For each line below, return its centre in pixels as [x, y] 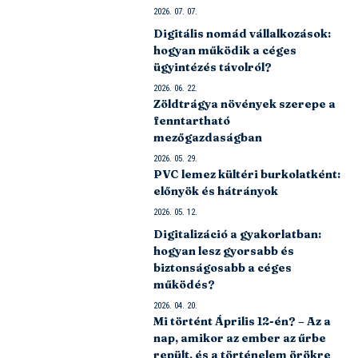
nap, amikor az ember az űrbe [240, 338]
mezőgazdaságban [208, 137]
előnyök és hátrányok [216, 191]
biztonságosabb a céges [223, 267]
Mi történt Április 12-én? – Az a [243, 321]
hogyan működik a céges [225, 50]
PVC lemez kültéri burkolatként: [247, 174]
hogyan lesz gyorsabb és [224, 251]
